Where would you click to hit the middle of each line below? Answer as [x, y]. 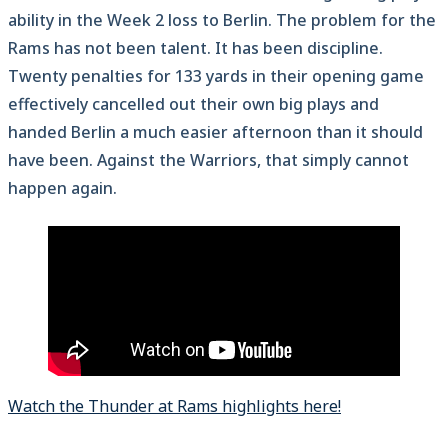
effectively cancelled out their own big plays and [193, 104]
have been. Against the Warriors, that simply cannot [208, 160]
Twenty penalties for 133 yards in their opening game [216, 76]
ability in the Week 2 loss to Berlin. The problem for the [222, 20]
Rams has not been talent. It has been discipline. [195, 48]
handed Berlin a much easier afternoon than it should [215, 132]
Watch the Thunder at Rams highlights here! [174, 406]
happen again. [62, 188]
